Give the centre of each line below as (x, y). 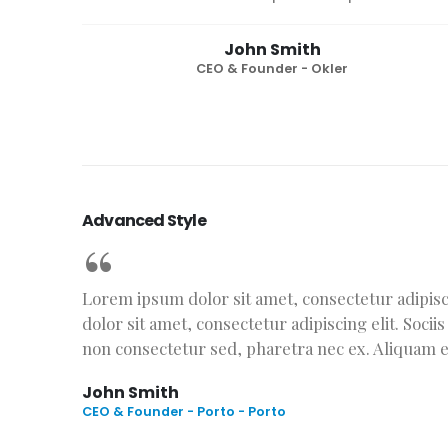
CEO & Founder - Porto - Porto (184, 411)
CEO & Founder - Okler (272, 68)
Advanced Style (144, 220)
